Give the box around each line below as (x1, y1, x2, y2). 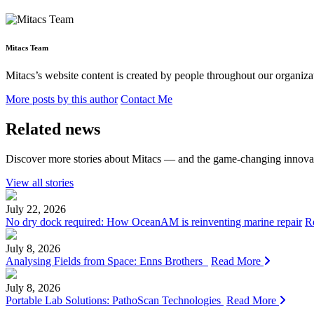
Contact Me (121, 93, 172, 105)
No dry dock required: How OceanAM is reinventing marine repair (6, 215, 302, 228)
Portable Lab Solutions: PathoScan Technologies (6, 294, 224, 306)
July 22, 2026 (6, 203, 66, 215)
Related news (6, 119, 100, 138)
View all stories (6, 176, 74, 189)
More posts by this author (6, 93, 118, 105)
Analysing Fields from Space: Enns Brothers (6, 254, 208, 267)
